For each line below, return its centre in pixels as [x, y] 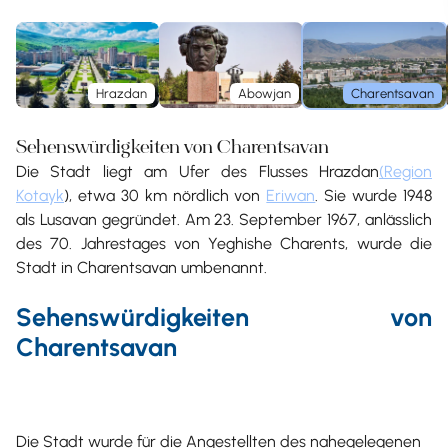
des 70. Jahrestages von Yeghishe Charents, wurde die [224, 243]
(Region [405, 171]
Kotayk [40, 195]
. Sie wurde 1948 [374, 195]
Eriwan [291, 195]
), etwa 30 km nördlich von [165, 195]
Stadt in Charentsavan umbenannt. [141, 267]
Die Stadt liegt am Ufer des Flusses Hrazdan [197, 171]
